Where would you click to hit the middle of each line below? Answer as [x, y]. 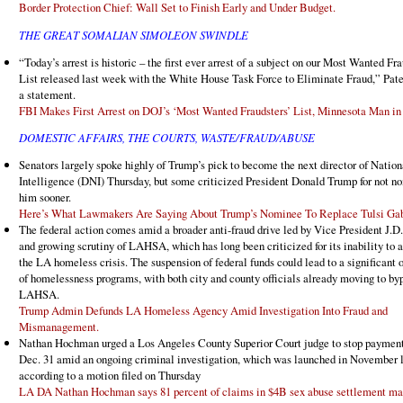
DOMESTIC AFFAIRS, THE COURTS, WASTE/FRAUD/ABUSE [167, 138]
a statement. [47, 94]
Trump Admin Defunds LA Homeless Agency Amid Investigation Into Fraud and [203, 311]
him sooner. [45, 197]
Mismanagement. [59, 327]
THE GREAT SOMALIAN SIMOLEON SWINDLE [134, 34]
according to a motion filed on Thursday [110, 376]
